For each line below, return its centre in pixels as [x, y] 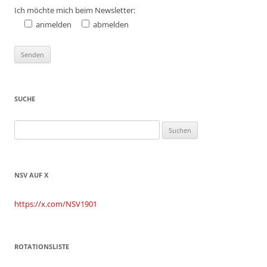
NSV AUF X [31, 175]
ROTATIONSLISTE [42, 247]
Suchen [27, 127]
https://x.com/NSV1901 [56, 204]
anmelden [54, 25]
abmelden [111, 25]
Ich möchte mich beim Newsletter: [75, 10]
